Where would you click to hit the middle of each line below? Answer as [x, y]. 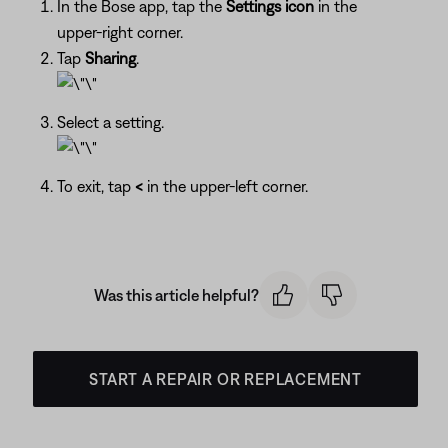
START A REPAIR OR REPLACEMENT [225, 379]
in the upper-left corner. [225, 185]
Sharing [110, 57]
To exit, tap [96, 185]
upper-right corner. [120, 31]
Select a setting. [110, 121]
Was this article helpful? [176, 294]
